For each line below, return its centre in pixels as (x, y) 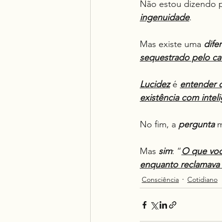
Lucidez (155, 84)
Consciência (160, 179)
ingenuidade (165, 17)
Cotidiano (202, 179)
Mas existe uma (172, 44)
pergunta (196, 124)
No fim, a (159, 124)
